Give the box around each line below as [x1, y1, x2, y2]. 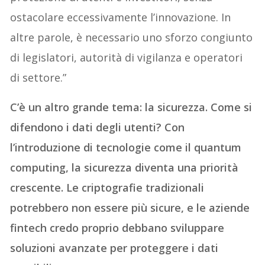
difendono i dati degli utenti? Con [10, 120, 185, 135]
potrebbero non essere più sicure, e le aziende [10, 201, 250, 215]
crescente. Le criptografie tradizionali [10, 180, 205, 195]
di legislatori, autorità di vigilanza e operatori [10, 50, 243, 65]
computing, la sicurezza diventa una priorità [10, 160, 239, 175]
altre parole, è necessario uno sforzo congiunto [10, 30, 253, 45]
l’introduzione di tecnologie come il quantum [10, 140, 242, 155]
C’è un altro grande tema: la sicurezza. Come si [10, 100, 253, 115]
